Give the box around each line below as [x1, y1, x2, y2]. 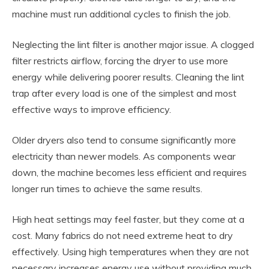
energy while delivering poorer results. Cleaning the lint [12, 70, 244, 83]
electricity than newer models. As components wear [12, 150, 235, 162]
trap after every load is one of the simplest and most [12, 86, 237, 99]
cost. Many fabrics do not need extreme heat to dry [12, 229, 233, 241]
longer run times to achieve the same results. [12, 182, 202, 195]
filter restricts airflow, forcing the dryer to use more [12, 54, 228, 67]
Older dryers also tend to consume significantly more [12, 133, 236, 146]
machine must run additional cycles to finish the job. [12, 7, 231, 20]
